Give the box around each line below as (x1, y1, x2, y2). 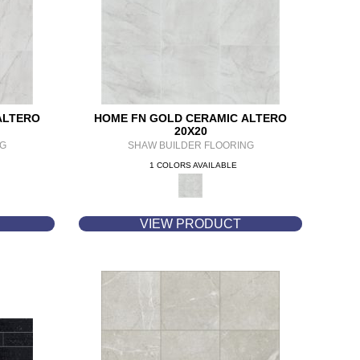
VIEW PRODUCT (140, 217, 242, 231)
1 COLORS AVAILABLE (149, 161, 237, 170)
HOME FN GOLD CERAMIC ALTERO (94, 112, 288, 125)
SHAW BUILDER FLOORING (127, 140, 254, 151)
